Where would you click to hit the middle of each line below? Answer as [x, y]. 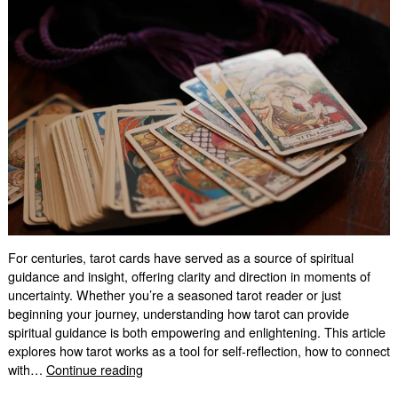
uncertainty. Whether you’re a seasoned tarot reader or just [174, 295]
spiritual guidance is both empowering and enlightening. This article [196, 332]
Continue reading [94, 370]
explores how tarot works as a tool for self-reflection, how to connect [199, 351]
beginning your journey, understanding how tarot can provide [178, 314]
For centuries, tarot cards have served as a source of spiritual [180, 258]
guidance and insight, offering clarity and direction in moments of [189, 276]
